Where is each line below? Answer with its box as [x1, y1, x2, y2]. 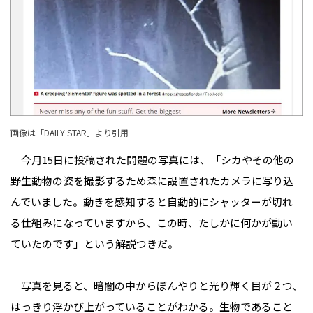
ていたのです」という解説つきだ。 [10, 236, 178, 252]
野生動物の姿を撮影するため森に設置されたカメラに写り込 [10, 173, 293, 189]
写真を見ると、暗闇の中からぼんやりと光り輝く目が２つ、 [10, 278, 303, 293]
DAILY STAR [44, 126, 87, 139]
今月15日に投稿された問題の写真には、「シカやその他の [10, 152, 294, 168]
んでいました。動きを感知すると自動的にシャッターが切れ [10, 194, 293, 210]
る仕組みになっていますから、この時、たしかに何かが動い [10, 215, 293, 231]
